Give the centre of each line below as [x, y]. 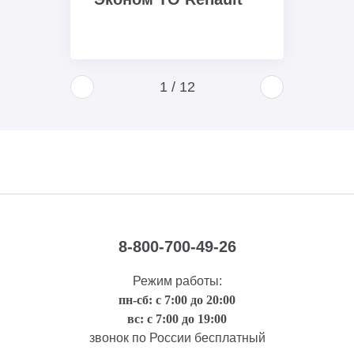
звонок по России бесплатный [177, 337]
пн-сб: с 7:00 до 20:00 [177, 299]
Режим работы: [177, 281]
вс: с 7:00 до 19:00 [177, 318]
